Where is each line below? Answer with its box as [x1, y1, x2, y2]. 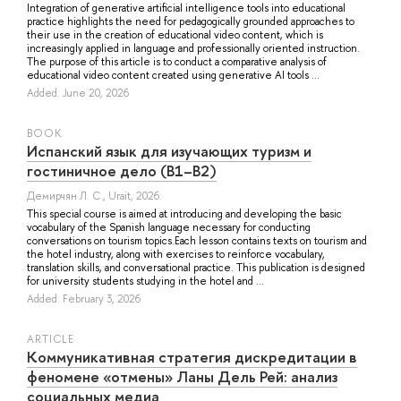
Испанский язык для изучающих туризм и [27, 140, 311, 161]
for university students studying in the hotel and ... [27, 273, 264, 288]
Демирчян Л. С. [27, 188, 103, 203]
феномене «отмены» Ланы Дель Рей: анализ [27, 365, 337, 387]
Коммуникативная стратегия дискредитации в [27, 346, 357, 367]
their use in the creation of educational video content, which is [27, 27, 323, 42]
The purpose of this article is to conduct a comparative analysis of [27, 54, 327, 69]
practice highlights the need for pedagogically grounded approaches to [27, 13, 354, 29]
